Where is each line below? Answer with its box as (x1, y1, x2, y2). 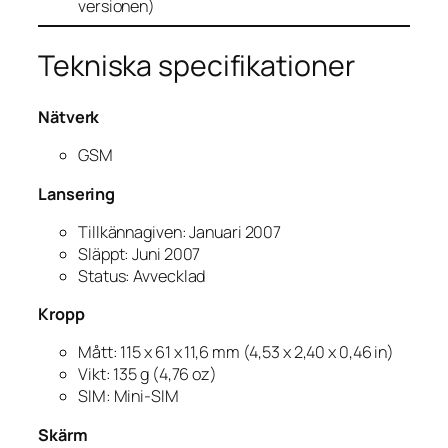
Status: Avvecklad (78, 264, 206, 287)
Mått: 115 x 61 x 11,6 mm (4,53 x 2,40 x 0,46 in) (78, 341, 395, 364)
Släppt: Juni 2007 (78, 242, 201, 265)
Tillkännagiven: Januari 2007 (78, 220, 282, 243)
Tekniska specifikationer (38, 46, 355, 86)
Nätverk (38, 106, 100, 129)
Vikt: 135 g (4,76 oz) (78, 363, 217, 386)
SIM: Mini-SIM (78, 385, 179, 408)
